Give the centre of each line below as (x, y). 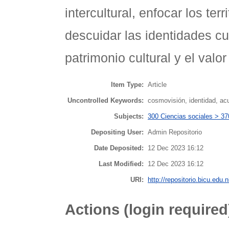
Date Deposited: (119, 148)
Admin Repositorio (175, 132)
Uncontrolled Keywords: (106, 100)
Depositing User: (117, 132)
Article (157, 84)
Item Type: (127, 84)
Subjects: (129, 116)
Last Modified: (121, 164)
